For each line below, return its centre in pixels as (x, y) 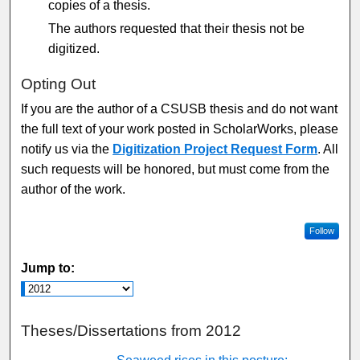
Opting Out (59, 84)
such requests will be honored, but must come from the (176, 169)
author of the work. (74, 189)
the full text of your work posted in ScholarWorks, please (180, 129)
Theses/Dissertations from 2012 (131, 331)
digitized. (74, 48)
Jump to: (48, 268)
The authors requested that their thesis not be (177, 28)
